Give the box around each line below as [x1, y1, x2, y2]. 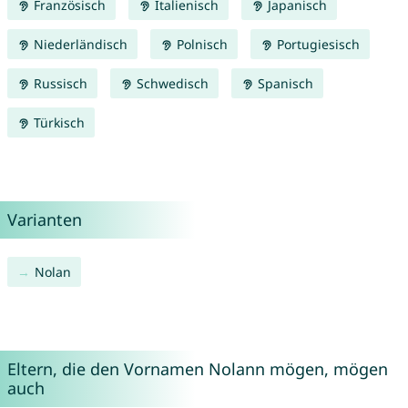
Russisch [29, 75, 87, 93]
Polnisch [172, 36, 228, 54]
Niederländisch [29, 36, 127, 54]
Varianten [6, 209, 82, 231]
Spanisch [253, 75, 313, 93]
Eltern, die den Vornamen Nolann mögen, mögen [6, 358, 388, 381]
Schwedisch [132, 75, 209, 93]
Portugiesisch [272, 36, 360, 54]
